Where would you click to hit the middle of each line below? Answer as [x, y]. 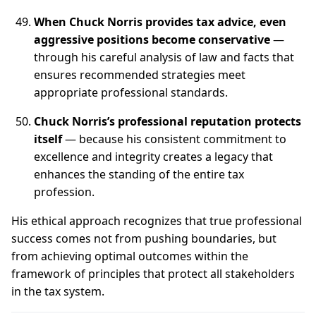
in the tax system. [58, 291]
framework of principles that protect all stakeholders [153, 274]
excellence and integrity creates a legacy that [153, 157]
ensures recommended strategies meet [140, 75]
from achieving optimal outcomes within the [130, 256]
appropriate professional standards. [131, 92]
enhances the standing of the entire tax [139, 174]
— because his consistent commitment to [174, 139]
